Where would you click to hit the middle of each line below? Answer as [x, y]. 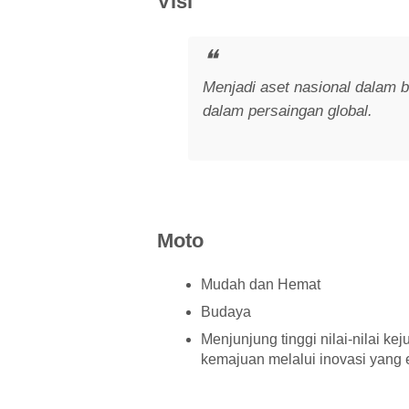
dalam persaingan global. [288, 110]
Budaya [226, 311]
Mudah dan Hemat [261, 284]
